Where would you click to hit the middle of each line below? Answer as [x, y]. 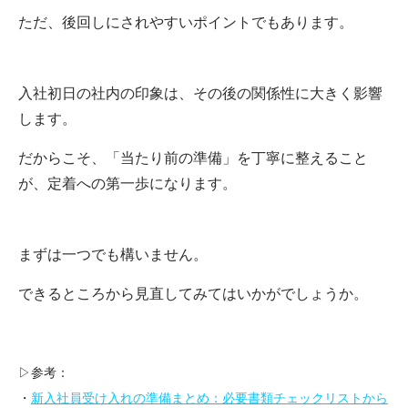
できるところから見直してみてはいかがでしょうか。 [193, 294]
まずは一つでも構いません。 [113, 255]
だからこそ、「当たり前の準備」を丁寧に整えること [193, 158]
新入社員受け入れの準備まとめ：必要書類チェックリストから [209, 399]
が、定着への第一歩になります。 [127, 184]
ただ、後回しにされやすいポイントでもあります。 [186, 23]
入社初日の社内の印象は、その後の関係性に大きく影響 [200, 94]
